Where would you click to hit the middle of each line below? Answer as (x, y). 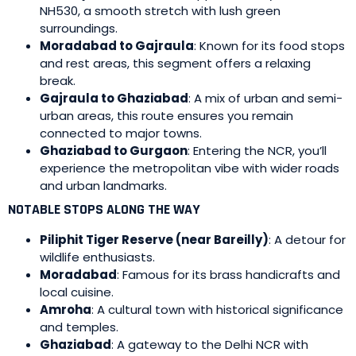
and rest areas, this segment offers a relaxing (175, 63)
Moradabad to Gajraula (117, 46)
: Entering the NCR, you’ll (257, 151)
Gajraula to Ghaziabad (114, 98)
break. (58, 81)
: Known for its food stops (269, 46)
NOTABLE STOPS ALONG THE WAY (104, 209)
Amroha (66, 310)
